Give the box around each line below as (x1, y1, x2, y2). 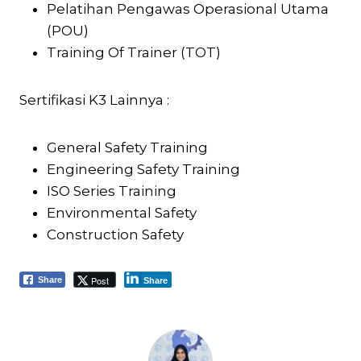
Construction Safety (47, 226, 184, 243)
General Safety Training (47, 139, 208, 156)
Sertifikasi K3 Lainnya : (19, 91, 169, 108)
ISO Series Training (47, 182, 176, 199)
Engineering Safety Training (47, 160, 240, 177)
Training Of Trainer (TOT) (47, 44, 221, 60)
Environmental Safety (47, 204, 197, 221)
